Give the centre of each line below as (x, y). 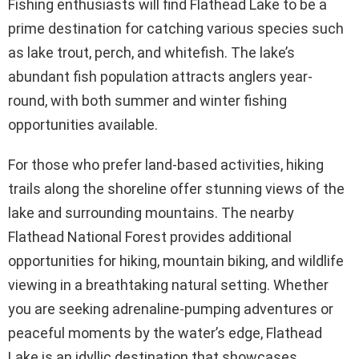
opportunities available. (83, 124)
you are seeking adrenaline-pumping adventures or (171, 309)
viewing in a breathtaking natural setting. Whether (168, 284)
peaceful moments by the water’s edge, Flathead (165, 333)
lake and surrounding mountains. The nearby (151, 212)
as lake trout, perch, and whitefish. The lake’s (151, 52)
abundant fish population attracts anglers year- (160, 76)
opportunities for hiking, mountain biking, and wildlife (176, 260)
